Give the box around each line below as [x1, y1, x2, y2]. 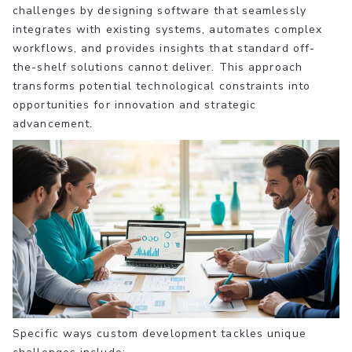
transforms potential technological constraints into [13, 78, 311, 93]
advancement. [13, 115, 93, 131]
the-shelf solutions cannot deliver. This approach [13, 59, 302, 75]
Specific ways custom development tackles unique [13, 325, 306, 341]
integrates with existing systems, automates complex [13, 21, 323, 37]
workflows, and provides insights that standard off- [13, 40, 316, 56]
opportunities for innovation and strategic [13, 97, 257, 112]
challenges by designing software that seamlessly [13, 2, 306, 18]
